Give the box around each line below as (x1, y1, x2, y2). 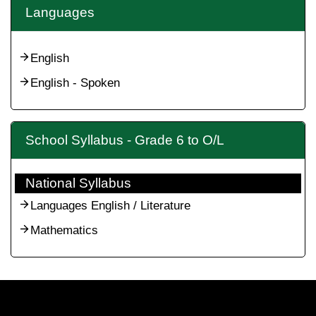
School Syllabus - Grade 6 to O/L (25, 133, 224, 147)
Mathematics (30, 224, 98, 237)
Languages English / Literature (30, 199, 190, 212)
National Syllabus (25, 176, 131, 190)
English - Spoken (30, 76, 120, 90)
